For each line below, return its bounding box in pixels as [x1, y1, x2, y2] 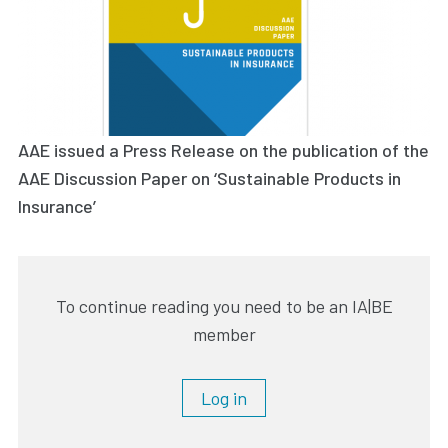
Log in [201, 387, 247, 410]
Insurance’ [18, 195, 96, 218]
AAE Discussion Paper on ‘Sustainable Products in [18, 167, 401, 190]
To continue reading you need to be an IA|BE [55, 295, 393, 318]
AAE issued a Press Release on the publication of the [18, 139, 429, 162]
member [192, 323, 256, 346]
